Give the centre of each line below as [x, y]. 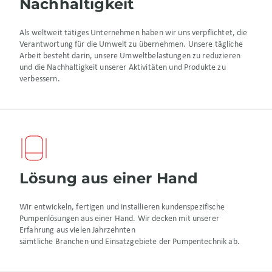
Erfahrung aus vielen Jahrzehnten [77, 231]
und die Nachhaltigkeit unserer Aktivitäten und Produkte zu [123, 68]
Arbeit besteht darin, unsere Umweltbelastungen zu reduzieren [130, 56]
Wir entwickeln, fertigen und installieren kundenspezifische [122, 208]
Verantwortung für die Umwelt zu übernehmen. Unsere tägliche [131, 45]
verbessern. [40, 80]
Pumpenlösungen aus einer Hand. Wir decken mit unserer [119, 219]
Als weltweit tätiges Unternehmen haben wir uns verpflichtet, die [134, 33]
